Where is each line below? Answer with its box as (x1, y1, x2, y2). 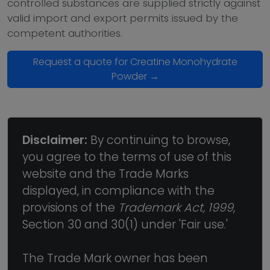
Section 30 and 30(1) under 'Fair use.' (22, 216, 228, 233)
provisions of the (22, 199, 118, 216)
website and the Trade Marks (22, 166, 189, 182)
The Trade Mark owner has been (22, 250, 208, 266)
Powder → (111, 69, 159, 83)
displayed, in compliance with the (22, 183, 215, 199)
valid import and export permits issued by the (7, 11, 238, 25)
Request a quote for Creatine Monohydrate (33, 55, 237, 69)
